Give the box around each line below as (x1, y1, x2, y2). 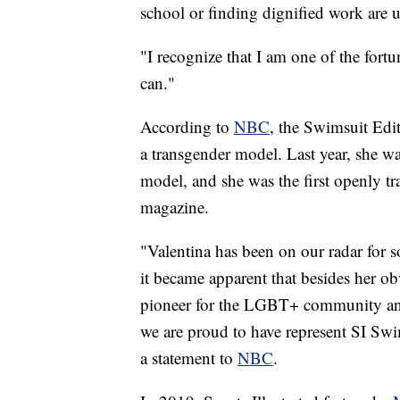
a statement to (140, 346, 237, 370)
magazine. (140, 196, 209, 219)
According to (140, 115, 234, 138)
